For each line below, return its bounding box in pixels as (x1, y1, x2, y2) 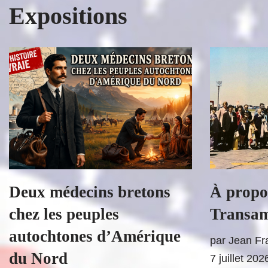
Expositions (9, 2, 127, 29)
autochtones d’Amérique (9, 227, 181, 245)
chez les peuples (9, 205, 119, 223)
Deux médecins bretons (9, 183, 170, 201)
